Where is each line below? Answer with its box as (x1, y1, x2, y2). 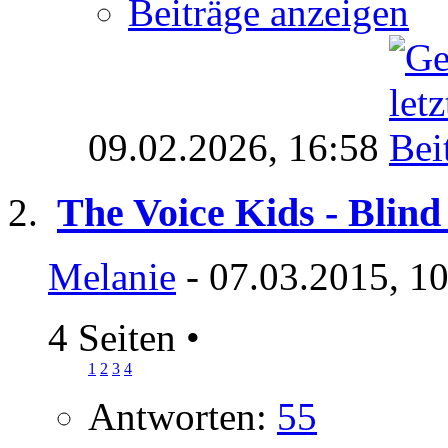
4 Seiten (48, 316, 186, 360)
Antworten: (88, 395, 277, 439)
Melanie (48, 255, 176, 299)
